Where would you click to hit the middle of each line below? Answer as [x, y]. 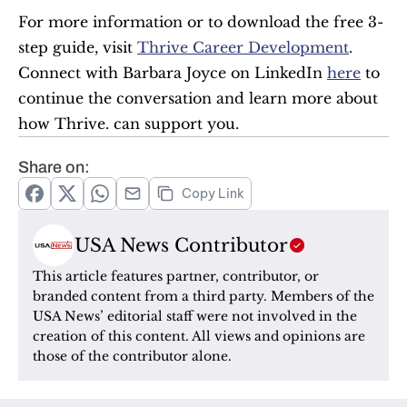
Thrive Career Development [243, 47]
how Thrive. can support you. [129, 123]
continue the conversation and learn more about [198, 98]
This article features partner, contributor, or [176, 276]
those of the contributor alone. [132, 356]
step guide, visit [78, 47]
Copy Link [213, 193]
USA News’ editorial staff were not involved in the [195, 316]
